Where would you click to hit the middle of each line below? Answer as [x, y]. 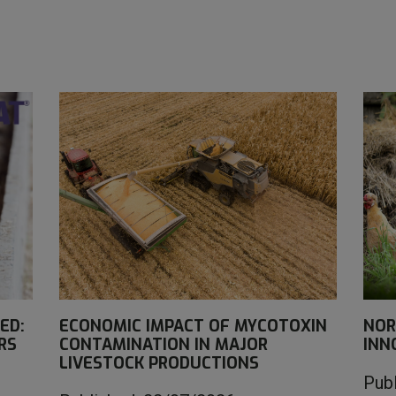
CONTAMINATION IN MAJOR [164, 344]
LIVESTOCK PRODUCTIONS [160, 363]
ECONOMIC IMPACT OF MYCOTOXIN [194, 326]
